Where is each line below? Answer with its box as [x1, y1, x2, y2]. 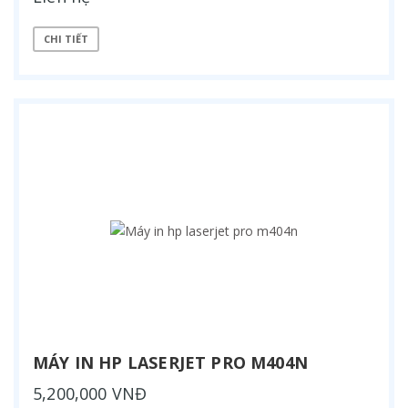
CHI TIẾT [44, 32, 88, 46]
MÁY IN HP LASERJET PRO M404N [33, 351, 309, 373]
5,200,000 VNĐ [33, 382, 148, 404]
